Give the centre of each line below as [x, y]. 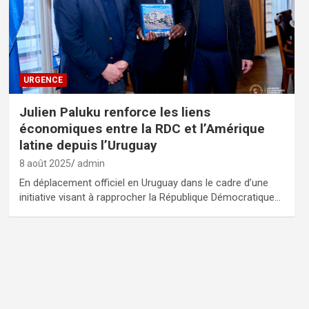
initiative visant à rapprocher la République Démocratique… [150, 197]
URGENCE [43, 80]
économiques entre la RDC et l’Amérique [142, 128]
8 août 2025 [45, 163]
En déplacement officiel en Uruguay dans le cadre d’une [143, 182]
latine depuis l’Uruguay [88, 145]
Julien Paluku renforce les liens [114, 112]
